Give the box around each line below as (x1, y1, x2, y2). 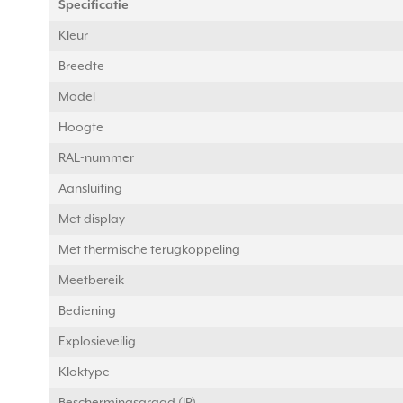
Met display (58, 212, 125, 228)
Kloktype (58, 365, 110, 381)
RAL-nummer (58, 151, 134, 166)
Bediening (58, 304, 116, 319)
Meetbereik (58, 273, 124, 289)
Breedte (58, 59, 104, 75)
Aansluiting (58, 182, 122, 197)
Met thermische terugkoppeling (58, 243, 240, 258)
